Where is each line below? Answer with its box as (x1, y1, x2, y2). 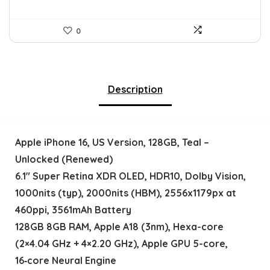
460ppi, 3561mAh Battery (14, 203, 131, 216)
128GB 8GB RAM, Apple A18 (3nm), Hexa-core (14, 220, 224, 233)
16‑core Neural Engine (14, 254, 116, 266)
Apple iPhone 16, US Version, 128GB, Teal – (14, 136, 209, 148)
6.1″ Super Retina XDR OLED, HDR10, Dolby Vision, (14, 169, 246, 182)
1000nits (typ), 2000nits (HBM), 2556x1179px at (14, 186, 236, 199)
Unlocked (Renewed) (14, 152, 113, 165)
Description (107, 83, 163, 95)
